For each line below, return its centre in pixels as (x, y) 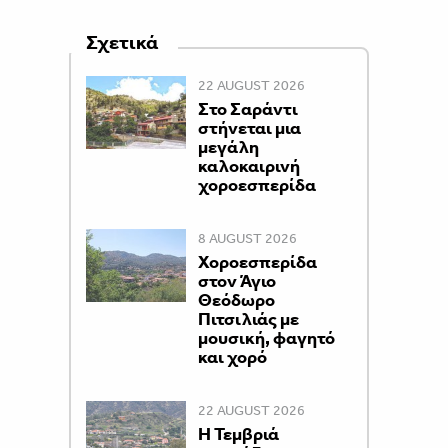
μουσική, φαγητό (266, 338)
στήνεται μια (249, 128)
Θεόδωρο (236, 300)
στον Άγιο (236, 281)
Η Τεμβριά (238, 434)
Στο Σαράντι (247, 109)
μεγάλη (228, 147)
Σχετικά (121, 41)
